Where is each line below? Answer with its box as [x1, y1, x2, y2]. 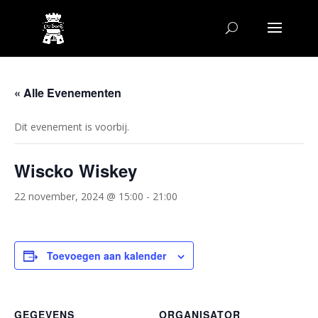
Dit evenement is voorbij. [14, 120, 129, 133]
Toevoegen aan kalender [47, 248, 166, 263]
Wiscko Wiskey [14, 158, 137, 182]
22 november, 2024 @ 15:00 [14, 190, 143, 203]
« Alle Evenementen [14, 84, 121, 101]
